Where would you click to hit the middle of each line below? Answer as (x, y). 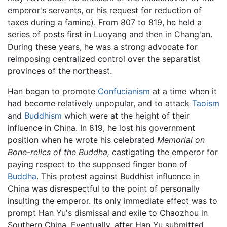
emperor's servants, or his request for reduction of (105, 10)
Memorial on (181, 140)
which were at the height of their (126, 116)
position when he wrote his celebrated (82, 140)
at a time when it (183, 91)
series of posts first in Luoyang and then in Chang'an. (110, 35)
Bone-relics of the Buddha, (59, 152)
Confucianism (124, 91)
